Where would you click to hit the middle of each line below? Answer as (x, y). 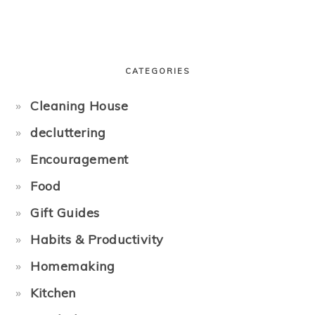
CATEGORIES (157, 71)
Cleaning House (79, 106)
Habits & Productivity (97, 239)
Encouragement (79, 159)
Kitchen (53, 293)
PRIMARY (56, 41)
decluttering (68, 133)
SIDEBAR (55, 60)
